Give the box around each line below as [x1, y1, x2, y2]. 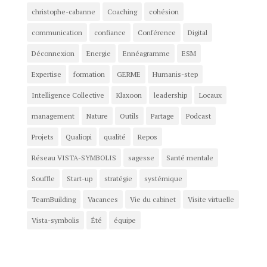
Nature [86, 111, 108, 121]
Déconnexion [31, 49, 74, 58]
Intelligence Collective [31, 91, 104, 100]
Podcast [185, 111, 211, 121]
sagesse [128, 153, 154, 163]
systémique [144, 174, 182, 184]
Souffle [31, 174, 55, 184]
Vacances [87, 195, 118, 204]
